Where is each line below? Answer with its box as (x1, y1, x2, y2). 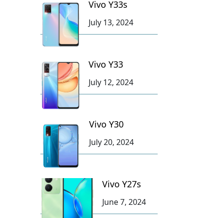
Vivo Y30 (89, 118, 124, 130)
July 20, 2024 (89, 136, 134, 147)
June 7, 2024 (102, 196, 146, 207)
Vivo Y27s (102, 178, 142, 190)
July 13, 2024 (88, 17, 133, 28)
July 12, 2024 (88, 76, 133, 88)
